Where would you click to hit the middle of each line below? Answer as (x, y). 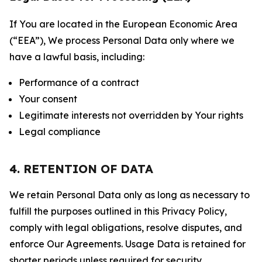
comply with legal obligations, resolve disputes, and (126, 227)
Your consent (48, 99)
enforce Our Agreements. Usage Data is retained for (127, 244)
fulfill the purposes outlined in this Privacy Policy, (118, 211)
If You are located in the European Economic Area (123, 24)
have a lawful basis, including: (77, 57)
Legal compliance (60, 132)
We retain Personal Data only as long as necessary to (130, 195)
